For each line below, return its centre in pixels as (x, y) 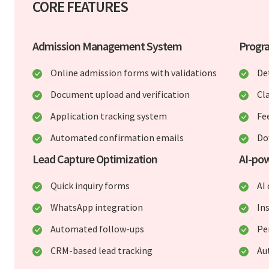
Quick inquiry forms (90, 186)
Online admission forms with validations (134, 73)
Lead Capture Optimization (95, 159)
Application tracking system (109, 116)
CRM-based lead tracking (102, 251)
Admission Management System (107, 46)
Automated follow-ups (98, 229)
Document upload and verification (120, 95)
